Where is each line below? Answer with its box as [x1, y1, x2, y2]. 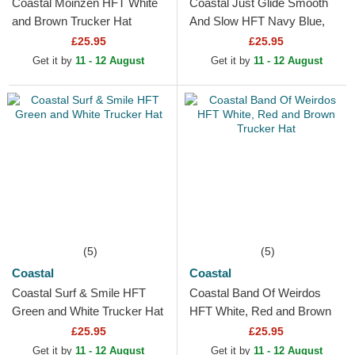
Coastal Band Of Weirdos [189, 286, 321, 300]
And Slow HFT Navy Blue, [189, 14, 325, 29]
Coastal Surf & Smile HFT [12, 286, 146, 300]
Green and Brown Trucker [189, 32, 323, 47]
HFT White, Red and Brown [189, 304, 331, 319]
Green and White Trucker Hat [12, 304, 163, 319]
